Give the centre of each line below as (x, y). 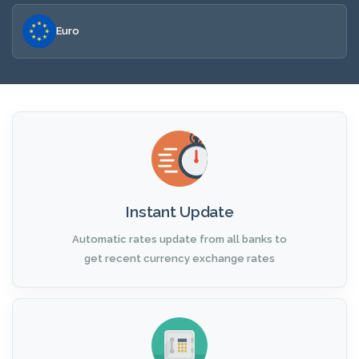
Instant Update (179, 212)
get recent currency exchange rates (179, 258)
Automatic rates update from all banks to (179, 239)
